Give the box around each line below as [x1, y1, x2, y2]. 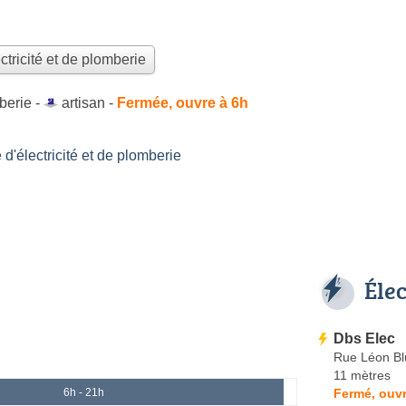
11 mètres [333, 367, 391, 382]
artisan [62, 94, 105, 111]
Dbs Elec [333, 330, 395, 346]
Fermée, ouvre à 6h [117, 94, 248, 111]
